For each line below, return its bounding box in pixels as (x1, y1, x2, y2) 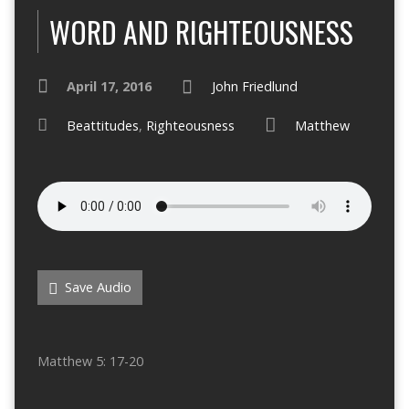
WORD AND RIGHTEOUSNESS (48, 10, 353, 54)
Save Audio (60, 278, 131, 297)
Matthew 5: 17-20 (37, 352, 143, 371)
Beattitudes (66, 117, 139, 135)
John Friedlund (211, 78, 298, 96)
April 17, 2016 (66, 78, 152, 96)
